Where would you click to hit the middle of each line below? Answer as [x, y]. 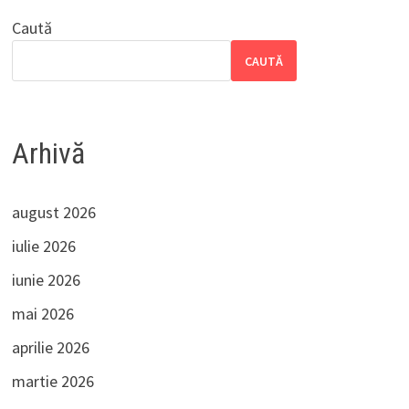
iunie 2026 [46, 280]
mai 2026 [42, 314]
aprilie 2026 [50, 348]
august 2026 [53, 213]
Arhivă [48, 154]
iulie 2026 [43, 246]
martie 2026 [52, 382]
